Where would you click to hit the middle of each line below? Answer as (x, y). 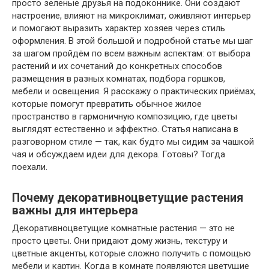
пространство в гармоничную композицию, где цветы (125, 117)
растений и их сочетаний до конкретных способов (117, 66)
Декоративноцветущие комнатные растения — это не (123, 228)
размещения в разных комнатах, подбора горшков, (119, 79)
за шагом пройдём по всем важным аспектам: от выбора (131, 54)
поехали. (30, 167)
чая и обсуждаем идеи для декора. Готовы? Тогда (119, 155)
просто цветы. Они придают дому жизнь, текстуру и (120, 241)
